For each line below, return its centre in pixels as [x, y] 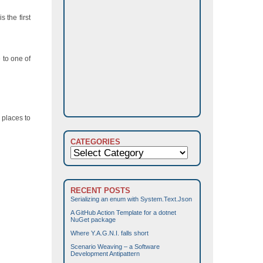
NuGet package [93, 220]
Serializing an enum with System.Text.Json [131, 199]
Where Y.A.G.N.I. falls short [109, 233]
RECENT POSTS [100, 190]
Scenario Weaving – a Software [115, 247]
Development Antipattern [105, 254]
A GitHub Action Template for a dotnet [123, 213]
